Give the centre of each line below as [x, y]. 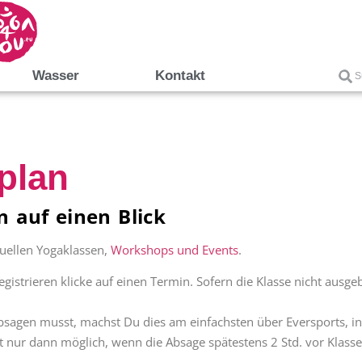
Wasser [55, 76]
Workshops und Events [175, 250]
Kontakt [180, 76]
